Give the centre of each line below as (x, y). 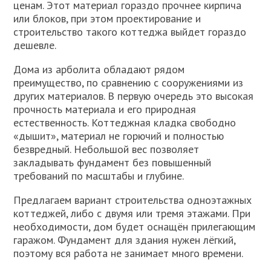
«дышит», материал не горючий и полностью (119, 136)
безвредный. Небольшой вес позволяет (106, 149)
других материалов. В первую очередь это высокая (134, 96)
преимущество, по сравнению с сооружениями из (129, 83)
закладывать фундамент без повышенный (113, 163)
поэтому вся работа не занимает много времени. (129, 253)
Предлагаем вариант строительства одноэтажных (133, 200)
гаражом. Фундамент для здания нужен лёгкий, (125, 240)
